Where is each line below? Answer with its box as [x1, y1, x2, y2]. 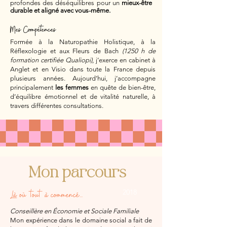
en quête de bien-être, [89, 83, 156, 91]
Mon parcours [28, 166, 126, 180]
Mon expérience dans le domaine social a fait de [10, 216, 152, 224]
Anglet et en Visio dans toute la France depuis [10, 65, 156, 73]
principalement [10, 83, 55, 91]
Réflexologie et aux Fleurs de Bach [10, 47, 122, 55]
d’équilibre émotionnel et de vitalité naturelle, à [10, 92, 156, 100]
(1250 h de [122, 47, 156, 55]
